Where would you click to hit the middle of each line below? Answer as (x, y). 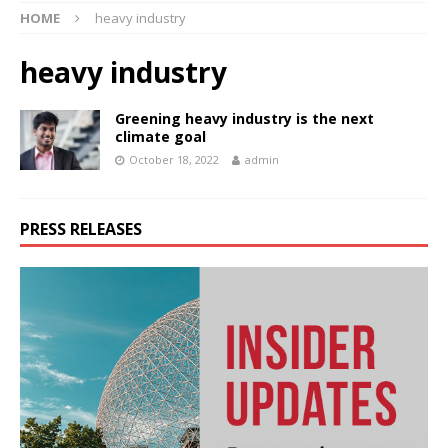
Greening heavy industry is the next (244, 118)
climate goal (160, 136)
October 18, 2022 (174, 159)
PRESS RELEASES (81, 228)
